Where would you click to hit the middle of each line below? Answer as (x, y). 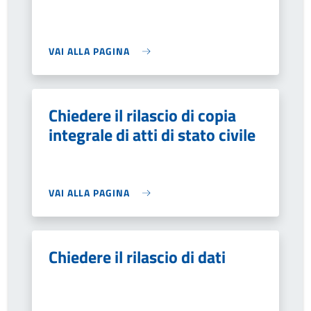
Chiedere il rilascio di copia (142, 115)
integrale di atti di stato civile (152, 135)
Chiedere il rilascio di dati (137, 257)
